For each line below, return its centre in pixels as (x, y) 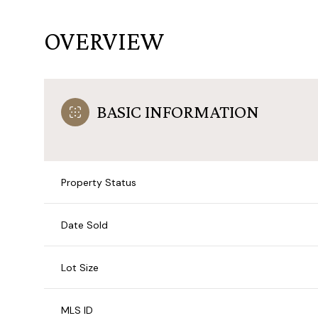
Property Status (99, 182)
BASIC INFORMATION (178, 111)
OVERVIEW (104, 41)
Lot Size (80, 267)
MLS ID (77, 310)
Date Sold (84, 225)
